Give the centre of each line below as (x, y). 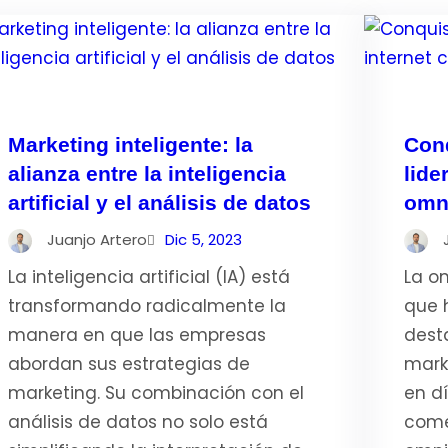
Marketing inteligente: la (130, 144)
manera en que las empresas (136, 335)
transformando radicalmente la (146, 306)
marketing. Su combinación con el (155, 393)
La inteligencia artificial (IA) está (148, 277)
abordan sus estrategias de (128, 364)
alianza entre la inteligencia (146, 173)
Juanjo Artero (96, 239)
